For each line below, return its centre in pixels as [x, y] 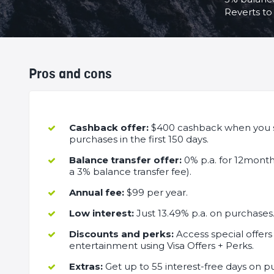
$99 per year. [156, 192]
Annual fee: [97, 192]
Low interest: [102, 213]
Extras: [86, 266]
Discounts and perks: [121, 234]
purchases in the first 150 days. [139, 139]
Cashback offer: [109, 128]
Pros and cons [70, 74]
